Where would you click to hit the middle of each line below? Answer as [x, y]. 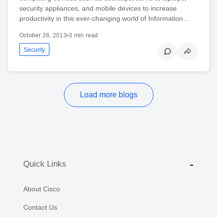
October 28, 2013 [43, 35]
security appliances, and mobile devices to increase [98, 8]
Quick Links [45, 164]
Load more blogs [108, 94]
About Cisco [42, 189]
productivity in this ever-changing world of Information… [105, 18]
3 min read [84, 35]
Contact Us [40, 207]
